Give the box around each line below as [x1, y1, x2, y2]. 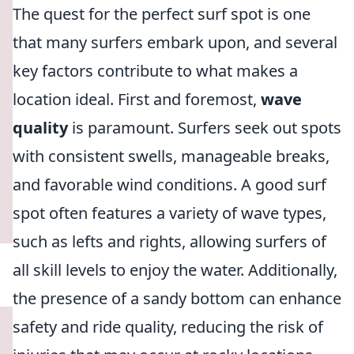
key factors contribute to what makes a [13, 60, 298, 81]
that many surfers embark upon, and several [13, 32, 337, 53]
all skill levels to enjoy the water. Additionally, [13, 259, 337, 281]
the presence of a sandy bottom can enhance [13, 288, 341, 309]
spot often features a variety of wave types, [13, 202, 326, 224]
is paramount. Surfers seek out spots [68, 117, 341, 138]
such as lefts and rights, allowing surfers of [13, 231, 326, 252]
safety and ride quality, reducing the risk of [13, 316, 323, 337]
